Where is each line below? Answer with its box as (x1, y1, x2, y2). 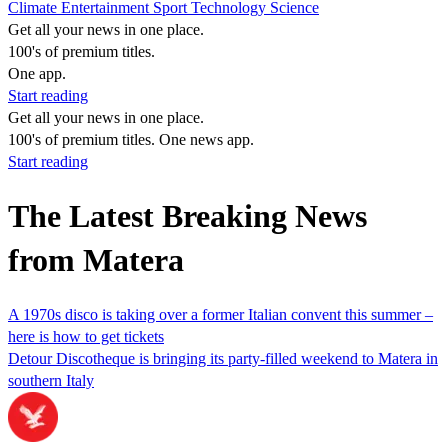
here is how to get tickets (8, 327, 164, 345)
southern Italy (8, 371, 94, 389)
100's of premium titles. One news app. (8, 131, 254, 148)
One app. (8, 65, 66, 82)
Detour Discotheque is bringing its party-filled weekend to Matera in (8, 349, 438, 367)
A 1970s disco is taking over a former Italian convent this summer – (8, 305, 433, 323)
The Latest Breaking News (8, 198, 367, 235)
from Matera (8, 242, 184, 279)
